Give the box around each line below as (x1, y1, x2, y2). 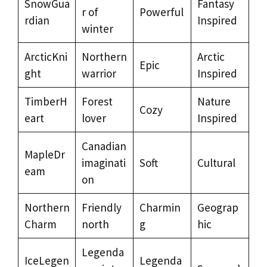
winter (81, 21, 113, 36)
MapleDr (24, 147, 65, 162)
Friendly (81, 200, 122, 215)
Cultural (197, 155, 235, 170)
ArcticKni (24, 49, 67, 64)
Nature (197, 94, 231, 108)
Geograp (197, 200, 238, 215)
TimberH (24, 94, 67, 108)
